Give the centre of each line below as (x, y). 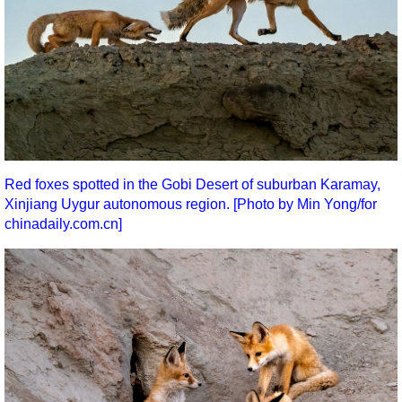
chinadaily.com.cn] (63, 224)
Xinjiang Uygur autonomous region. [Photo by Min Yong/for (191, 204)
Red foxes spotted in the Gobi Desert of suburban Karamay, (192, 184)
